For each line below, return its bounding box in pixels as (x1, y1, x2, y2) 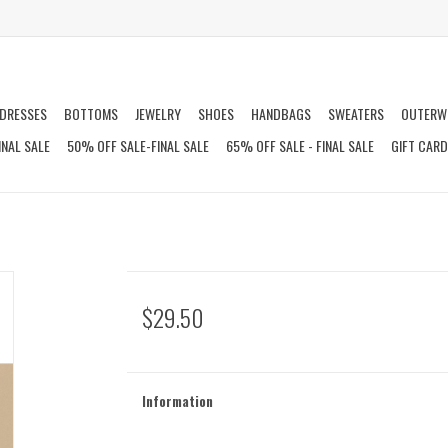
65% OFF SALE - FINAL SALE (226, 135, 374, 156)
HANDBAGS (251, 103, 311, 124)
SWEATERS (328, 103, 384, 124)
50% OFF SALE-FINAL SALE (67, 135, 209, 156)
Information (141, 390, 213, 411)
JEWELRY (135, 103, 181, 124)
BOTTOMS (64, 103, 118, 124)
